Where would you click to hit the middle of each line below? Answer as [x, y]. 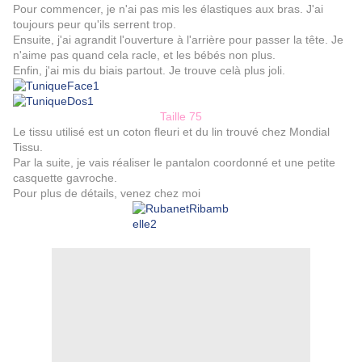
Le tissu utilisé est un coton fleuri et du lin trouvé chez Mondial [171, 132]
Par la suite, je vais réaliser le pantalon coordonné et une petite [174, 163]
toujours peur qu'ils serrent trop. [95, 25]
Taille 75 [181, 117]
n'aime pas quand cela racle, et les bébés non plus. [144, 55]
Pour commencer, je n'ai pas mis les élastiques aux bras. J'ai [168, 9]
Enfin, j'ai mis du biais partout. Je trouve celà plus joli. [149, 71]
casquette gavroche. [65, 178]
